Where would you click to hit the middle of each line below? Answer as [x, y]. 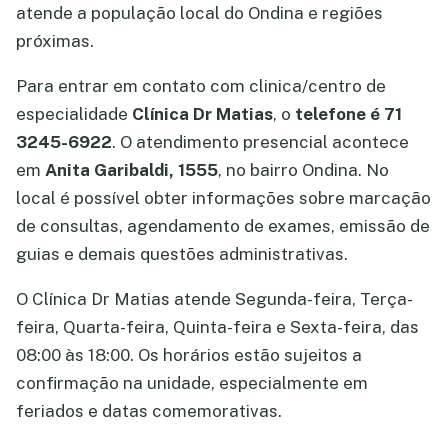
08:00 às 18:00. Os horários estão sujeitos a [189, 355]
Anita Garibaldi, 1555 [131, 170]
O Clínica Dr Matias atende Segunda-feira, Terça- [214, 299]
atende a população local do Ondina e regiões [199, 13]
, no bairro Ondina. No [303, 170]
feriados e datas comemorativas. [149, 411]
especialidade [74, 114]
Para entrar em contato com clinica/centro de [201, 86]
